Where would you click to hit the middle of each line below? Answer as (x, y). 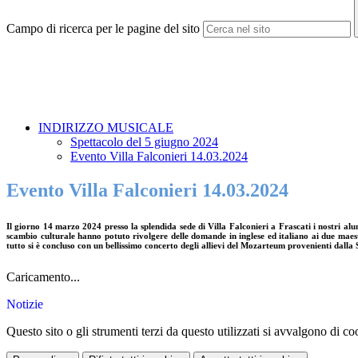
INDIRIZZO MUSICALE (106, 128)
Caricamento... (43, 277)
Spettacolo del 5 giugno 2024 (144, 142)
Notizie (25, 304)
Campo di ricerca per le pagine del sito (103, 29)
